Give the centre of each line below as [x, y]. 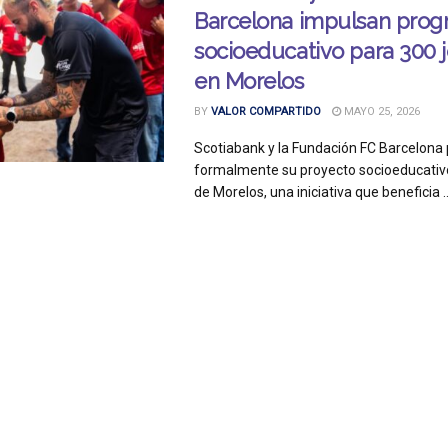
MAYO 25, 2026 [380, 111]
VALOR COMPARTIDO [266, 111]
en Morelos [249, 81]
